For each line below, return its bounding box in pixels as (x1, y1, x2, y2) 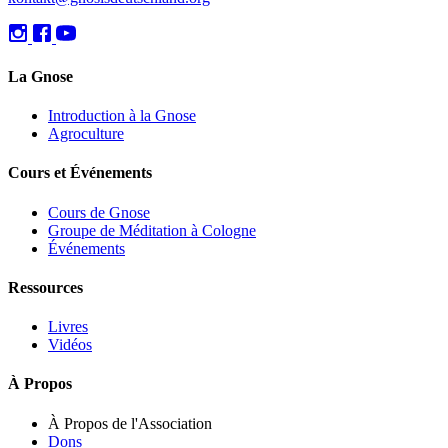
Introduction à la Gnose (48, 107, 196, 125)
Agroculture (48, 125, 124, 143)
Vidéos (48, 336, 92, 354)
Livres (48, 318, 88, 336)
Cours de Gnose (48, 203, 150, 221)
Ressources (8, 278, 83, 296)
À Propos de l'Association (48, 414, 212, 432)
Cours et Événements (8, 164, 152, 182)
